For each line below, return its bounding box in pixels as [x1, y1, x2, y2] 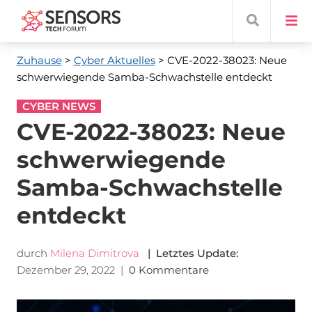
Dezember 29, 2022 [16, 263, 115, 276]
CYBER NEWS [22, 100, 95, 113]
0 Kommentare [128, 263, 212, 276]
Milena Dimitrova [49, 247, 139, 260]
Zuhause [16, 54, 62, 67]
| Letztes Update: [141, 247, 238, 260]
